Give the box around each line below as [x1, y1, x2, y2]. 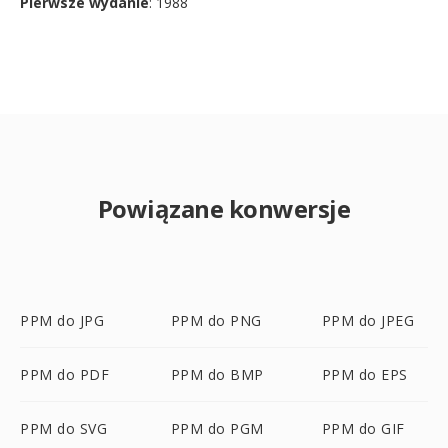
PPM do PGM [170, 419, 264, 438]
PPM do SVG [20, 419, 107, 438]
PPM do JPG [20, 311, 104, 330]
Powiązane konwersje [97, 192, 351, 225]
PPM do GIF [321, 419, 405, 438]
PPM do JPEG [321, 311, 415, 330]
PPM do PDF [20, 365, 109, 384]
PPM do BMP [170, 365, 264, 384]
